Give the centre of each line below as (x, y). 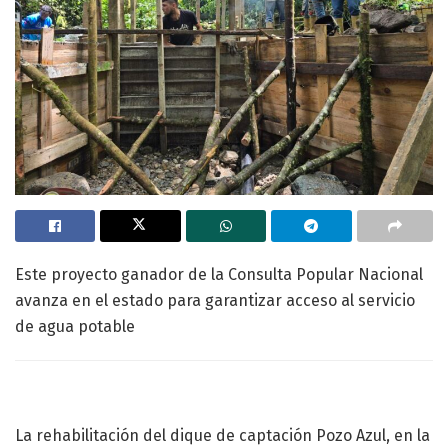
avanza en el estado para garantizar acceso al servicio (215, 300)
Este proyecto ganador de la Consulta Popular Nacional (219, 274)
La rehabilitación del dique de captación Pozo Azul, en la (222, 435)
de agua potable (75, 326)
